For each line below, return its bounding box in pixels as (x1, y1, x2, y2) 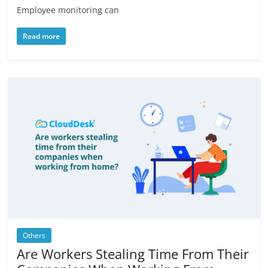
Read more (23, 31, 60, 42)
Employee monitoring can (17, 4, 120, 16)
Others (23, 230, 46, 240)
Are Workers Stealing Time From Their (17, 244, 249, 263)
